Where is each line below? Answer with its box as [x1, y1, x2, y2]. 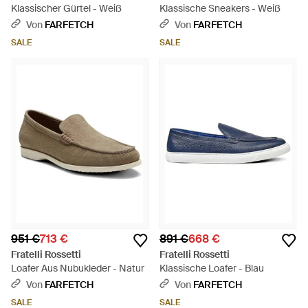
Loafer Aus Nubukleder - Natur [11, 262, 144, 274]
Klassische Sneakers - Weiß [159, 2, 280, 14]
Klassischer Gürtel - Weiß [11, 2, 122, 14]
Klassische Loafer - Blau [159, 262, 264, 274]
